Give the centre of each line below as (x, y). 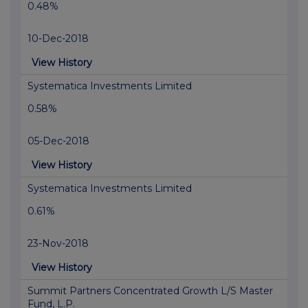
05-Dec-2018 (58, 141)
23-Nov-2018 (58, 244)
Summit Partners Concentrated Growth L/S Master (150, 291)
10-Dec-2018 (58, 39)
